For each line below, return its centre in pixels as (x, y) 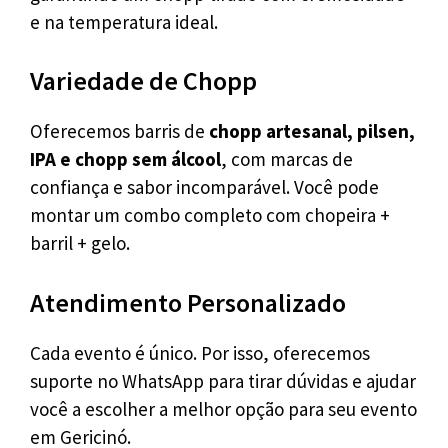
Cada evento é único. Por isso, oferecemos (200, 352)
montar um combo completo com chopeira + (210, 215)
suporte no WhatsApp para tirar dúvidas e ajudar (223, 380)
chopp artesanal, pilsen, (312, 131)
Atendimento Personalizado (188, 302)
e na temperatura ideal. (124, 21)
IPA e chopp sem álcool (125, 159)
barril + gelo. (80, 243)
